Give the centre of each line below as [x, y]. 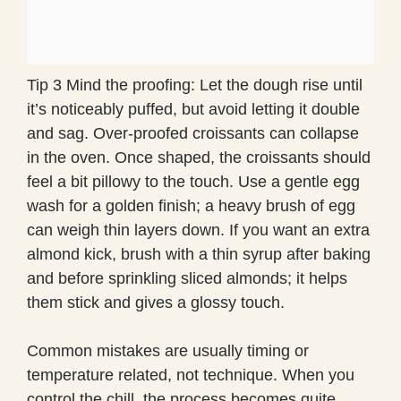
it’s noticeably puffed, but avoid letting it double [193, 109]
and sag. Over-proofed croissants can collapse [193, 133]
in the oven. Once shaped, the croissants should [199, 157]
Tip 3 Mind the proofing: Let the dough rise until [195, 85]
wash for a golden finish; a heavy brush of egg [191, 205]
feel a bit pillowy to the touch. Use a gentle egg [193, 181]
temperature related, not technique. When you [191, 375]
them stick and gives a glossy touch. [156, 302]
